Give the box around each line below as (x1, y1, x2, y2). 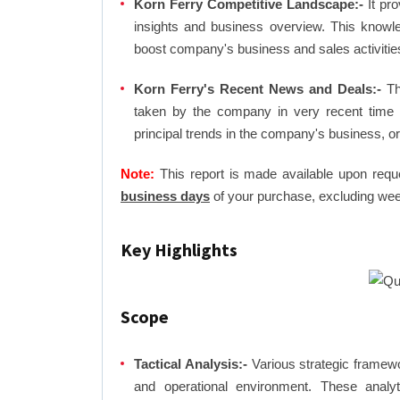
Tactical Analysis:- (134, 355, 247, 371)
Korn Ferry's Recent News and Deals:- (134, 81, 381, 96)
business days (121, 188, 210, 204)
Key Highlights (121, 238, 237, 261)
